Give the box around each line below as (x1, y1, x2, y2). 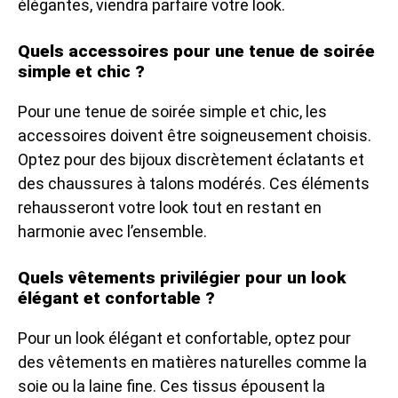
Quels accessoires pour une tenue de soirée (18, 40, 375, 61)
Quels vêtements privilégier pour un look (18, 267, 346, 288)
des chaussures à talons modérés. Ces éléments (18, 173, 370, 193)
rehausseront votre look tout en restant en (18, 197, 322, 217)
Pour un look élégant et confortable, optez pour (18, 328, 351, 347)
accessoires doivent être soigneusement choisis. (18, 125, 371, 145)
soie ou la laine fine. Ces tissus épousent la (18, 376, 325, 395)
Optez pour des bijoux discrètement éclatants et (18, 149, 364, 169)
